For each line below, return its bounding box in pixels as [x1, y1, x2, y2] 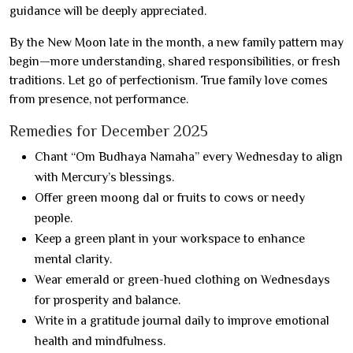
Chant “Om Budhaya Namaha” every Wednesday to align [35, 149, 343, 164]
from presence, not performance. [9, 91, 188, 106]
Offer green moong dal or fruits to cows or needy [35, 190, 305, 205]
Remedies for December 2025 [9, 121, 208, 139]
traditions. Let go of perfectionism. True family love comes [9, 72, 328, 87]
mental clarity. [35, 251, 112, 266]
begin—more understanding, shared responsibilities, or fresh [9, 54, 340, 69]
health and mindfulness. [35, 333, 165, 348]
